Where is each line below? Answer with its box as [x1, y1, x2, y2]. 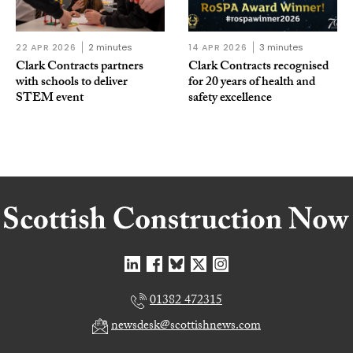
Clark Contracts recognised [188, 56, 329, 78]
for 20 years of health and [188, 72, 315, 94]
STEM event [16, 87, 84, 110]
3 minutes [259, 40, 304, 54]
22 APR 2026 [16, 40, 76, 54]
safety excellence [188, 87, 272, 110]
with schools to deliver [16, 72, 128, 94]
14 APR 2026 [188, 40, 247, 54]
